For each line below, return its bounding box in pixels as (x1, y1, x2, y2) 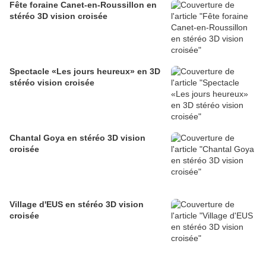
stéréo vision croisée (9, 78, 94, 87)
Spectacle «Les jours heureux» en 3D (9, 66, 160, 76)
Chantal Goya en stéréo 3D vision (9, 133, 145, 142)
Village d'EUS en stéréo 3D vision (9, 199, 144, 209)
